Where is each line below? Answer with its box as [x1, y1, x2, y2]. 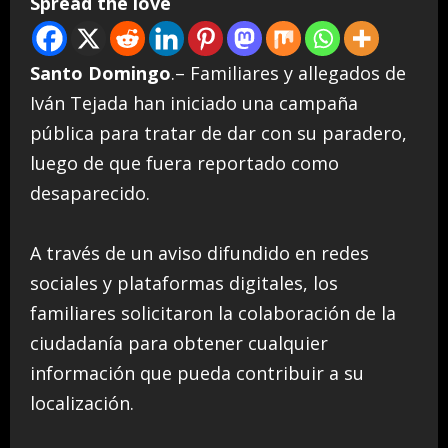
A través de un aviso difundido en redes [30, 240, 369, 265]
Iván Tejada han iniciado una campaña [30, 90, 358, 115]
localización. [30, 390, 134, 415]
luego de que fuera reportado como [30, 150, 339, 175]
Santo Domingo [30, 60, 171, 85]
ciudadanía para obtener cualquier [30, 330, 328, 355]
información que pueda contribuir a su [30, 360, 364, 385]
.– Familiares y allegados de [171, 60, 406, 85]
